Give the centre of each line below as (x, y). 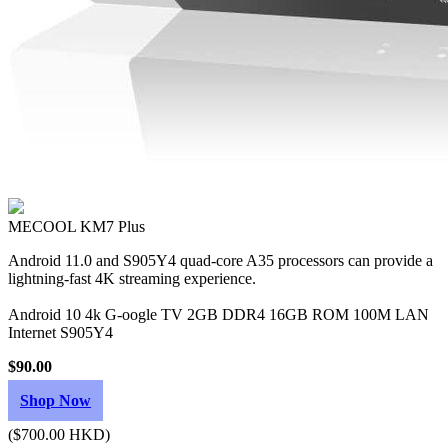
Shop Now (55, 400)
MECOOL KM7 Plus (76, 226)
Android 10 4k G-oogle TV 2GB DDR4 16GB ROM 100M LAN (218, 314)
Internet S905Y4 (60, 332)
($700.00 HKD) (59, 434)
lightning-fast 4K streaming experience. (132, 278)
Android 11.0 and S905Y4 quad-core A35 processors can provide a (220, 260)
